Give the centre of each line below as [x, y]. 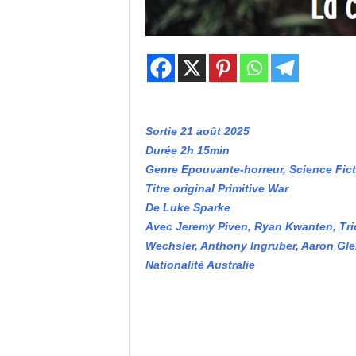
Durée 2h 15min [187, 150]
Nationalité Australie [200, 265]
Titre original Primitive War [217, 188]
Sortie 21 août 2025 [197, 131]
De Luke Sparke [188, 207]
